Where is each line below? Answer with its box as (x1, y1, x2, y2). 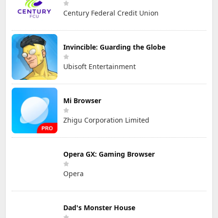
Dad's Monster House (63, 202, 135, 212)
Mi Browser (63, 95, 101, 105)
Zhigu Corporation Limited (63, 115, 149, 125)
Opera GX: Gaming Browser (63, 149, 155, 159)
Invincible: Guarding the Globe (63, 42, 165, 52)
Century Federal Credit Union (63, 8, 159, 18)
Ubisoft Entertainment (63, 61, 136, 71)
